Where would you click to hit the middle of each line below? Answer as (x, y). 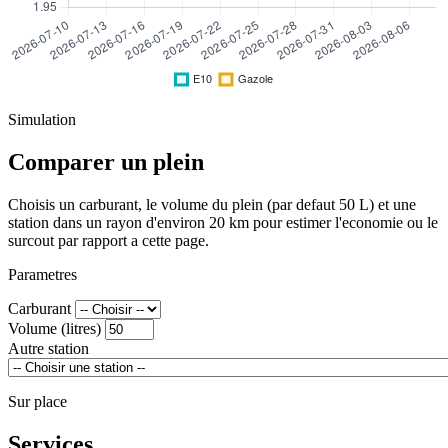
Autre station (48, 349)
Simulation (42, 120)
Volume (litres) (54, 329)
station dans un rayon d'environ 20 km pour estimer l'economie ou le (223, 223)
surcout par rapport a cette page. (108, 241)
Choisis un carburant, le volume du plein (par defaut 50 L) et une (212, 205)
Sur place (37, 402)
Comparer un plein (106, 162)
